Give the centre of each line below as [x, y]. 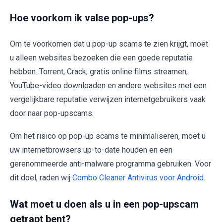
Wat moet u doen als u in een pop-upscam [104, 204]
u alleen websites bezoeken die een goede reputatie [101, 58]
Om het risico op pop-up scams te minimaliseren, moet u [108, 136]
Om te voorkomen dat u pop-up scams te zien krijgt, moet [109, 44]
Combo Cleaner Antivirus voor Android [138, 178]
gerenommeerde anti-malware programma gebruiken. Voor [111, 164]
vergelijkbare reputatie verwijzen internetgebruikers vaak [108, 100]
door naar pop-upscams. [52, 113]
